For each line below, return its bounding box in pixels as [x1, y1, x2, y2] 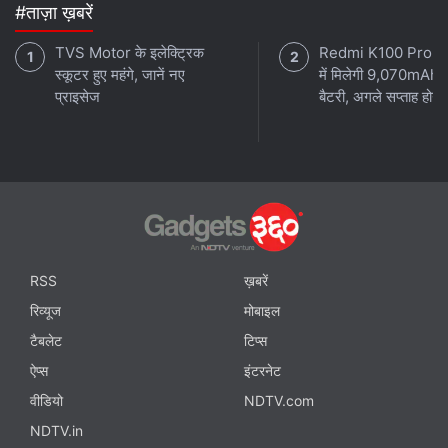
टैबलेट [30, 332, 62, 350]
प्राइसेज [55, 87, 100, 106]
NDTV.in [30, 422, 83, 440]
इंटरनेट [244, 362, 281, 380]
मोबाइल [244, 302, 280, 320]
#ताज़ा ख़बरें [15, 2, 93, 23]
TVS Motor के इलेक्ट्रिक [55, 43, 204, 62]
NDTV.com [244, 392, 314, 410]
